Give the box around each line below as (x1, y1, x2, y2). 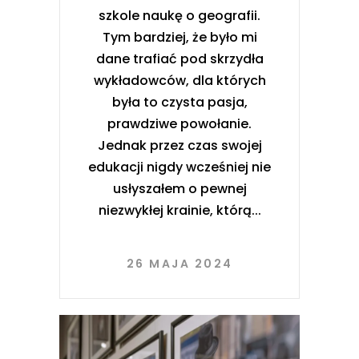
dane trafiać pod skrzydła (95, 49, 264, 68)
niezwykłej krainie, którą (98, 200, 252, 220)
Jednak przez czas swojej (97, 135, 262, 155)
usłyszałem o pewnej (112, 179, 247, 198)
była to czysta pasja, (111, 92, 248, 111)
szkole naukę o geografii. (99, 6, 260, 25)
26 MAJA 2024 (126, 255, 233, 272)
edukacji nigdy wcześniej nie (88, 157, 271, 176)
